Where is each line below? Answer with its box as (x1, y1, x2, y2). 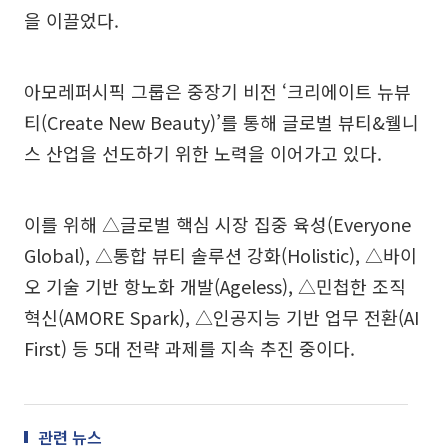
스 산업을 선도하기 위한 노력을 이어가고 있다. (24, 140, 382, 166)
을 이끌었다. (24, 7, 119, 33)
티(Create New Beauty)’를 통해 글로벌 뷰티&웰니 (24, 109, 419, 135)
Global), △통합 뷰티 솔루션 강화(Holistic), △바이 (24, 242, 417, 268)
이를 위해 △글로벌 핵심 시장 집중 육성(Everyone (24, 211, 411, 237)
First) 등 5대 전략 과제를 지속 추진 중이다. (24, 335, 355, 361)
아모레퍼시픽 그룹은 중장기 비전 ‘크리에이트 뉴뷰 (24, 78, 411, 104)
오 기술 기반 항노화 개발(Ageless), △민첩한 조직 (24, 273, 406, 299)
